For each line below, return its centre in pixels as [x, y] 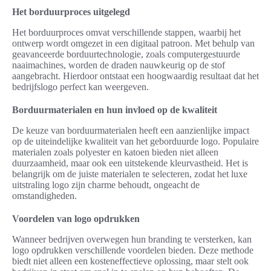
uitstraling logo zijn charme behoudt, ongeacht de [106, 185]
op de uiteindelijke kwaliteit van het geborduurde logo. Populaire [135, 142]
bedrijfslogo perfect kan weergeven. [80, 87]
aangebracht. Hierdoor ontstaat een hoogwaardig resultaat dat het [135, 76]
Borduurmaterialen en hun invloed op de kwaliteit [115, 110]
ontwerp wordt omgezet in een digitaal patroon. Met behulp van [133, 44]
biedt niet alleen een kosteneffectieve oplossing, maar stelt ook [130, 261]
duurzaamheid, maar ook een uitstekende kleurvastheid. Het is [130, 163]
